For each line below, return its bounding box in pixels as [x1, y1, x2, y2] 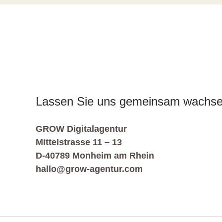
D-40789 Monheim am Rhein [36, 150, 154, 161]
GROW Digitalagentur [36, 123, 127, 134]
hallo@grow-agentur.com [36, 164, 143, 174]
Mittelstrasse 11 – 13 [36, 137, 122, 147]
